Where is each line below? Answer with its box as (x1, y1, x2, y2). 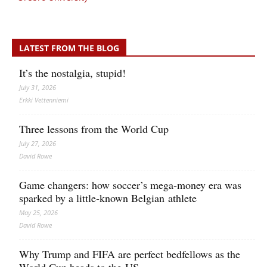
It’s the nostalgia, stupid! (19, 66, 126, 80)
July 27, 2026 (19, 139, 56, 148)
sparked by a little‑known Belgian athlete (19, 191, 197, 206)
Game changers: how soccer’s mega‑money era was (19, 178, 241, 193)
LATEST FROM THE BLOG (19, 42, 119, 54)
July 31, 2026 (19, 83, 56, 92)
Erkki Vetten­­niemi (19, 95, 69, 105)
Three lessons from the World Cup (19, 122, 169, 136)
